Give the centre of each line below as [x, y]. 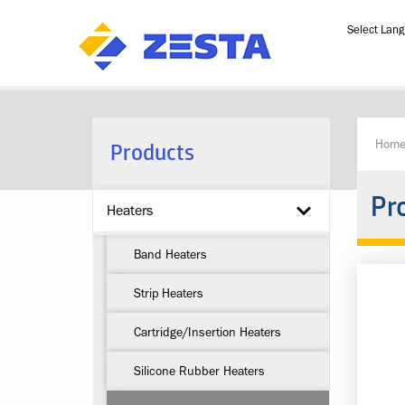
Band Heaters [170, 254]
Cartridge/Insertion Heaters [207, 332]
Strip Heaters [169, 293]
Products [152, 151]
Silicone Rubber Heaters [199, 371]
